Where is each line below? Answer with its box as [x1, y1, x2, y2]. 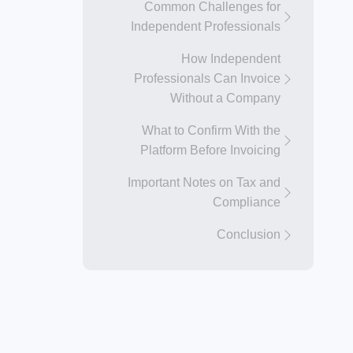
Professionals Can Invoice [134, 72, 281, 85]
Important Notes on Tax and [128, 176, 281, 189]
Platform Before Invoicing [140, 143, 281, 157]
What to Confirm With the [142, 124, 281, 137]
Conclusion [217, 228, 281, 241]
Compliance [213, 195, 281, 209]
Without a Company [170, 91, 281, 105]
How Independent [181, 52, 281, 65]
